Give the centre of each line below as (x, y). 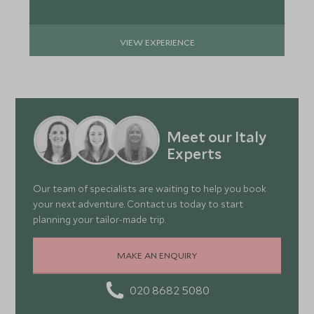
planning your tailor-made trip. (100, 219)
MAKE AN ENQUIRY (157, 255)
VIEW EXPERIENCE (157, 42)
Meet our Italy (216, 136)
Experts (194, 153)
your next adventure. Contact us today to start (138, 204)
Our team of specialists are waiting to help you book (150, 189)
